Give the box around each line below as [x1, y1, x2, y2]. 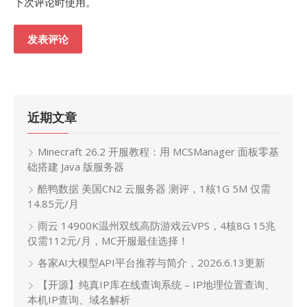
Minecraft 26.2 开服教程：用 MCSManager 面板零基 [38, 144, 279, 158]
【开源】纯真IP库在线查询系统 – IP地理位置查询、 [38, 277, 275, 291]
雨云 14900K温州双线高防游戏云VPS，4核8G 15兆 [38, 218, 275, 232]
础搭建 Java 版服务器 [27, 159, 124, 173]
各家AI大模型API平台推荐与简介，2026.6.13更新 [38, 255, 265, 269]
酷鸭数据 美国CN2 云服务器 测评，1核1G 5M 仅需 [38, 181, 271, 195]
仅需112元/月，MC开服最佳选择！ [27, 233, 188, 247]
